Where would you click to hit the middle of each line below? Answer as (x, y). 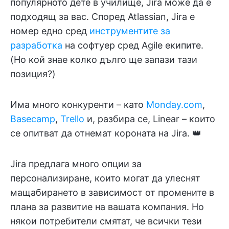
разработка (36, 45)
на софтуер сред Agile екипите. (133, 45)
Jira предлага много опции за (76, 164)
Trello (72, 119)
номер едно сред (50, 31)
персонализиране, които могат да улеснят (105, 178)
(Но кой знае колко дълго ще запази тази (104, 59)
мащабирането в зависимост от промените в (112, 192)
